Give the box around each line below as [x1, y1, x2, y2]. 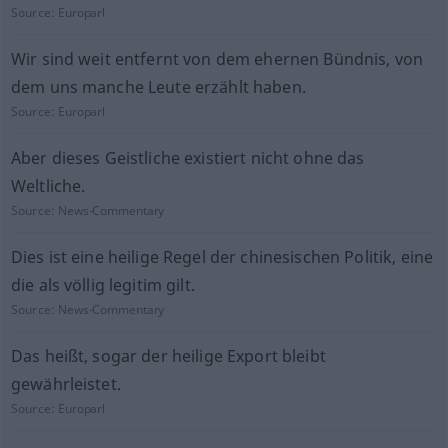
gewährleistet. [10, 373, 121, 395]
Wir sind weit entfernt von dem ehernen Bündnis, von [10, 48, 424, 70]
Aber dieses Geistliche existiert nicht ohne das [10, 147, 365, 169]
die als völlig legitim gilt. [10, 274, 195, 296]
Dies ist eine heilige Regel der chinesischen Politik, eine [10, 246, 434, 268]
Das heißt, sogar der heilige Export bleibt [10, 345, 326, 367]
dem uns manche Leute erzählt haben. [10, 76, 306, 98]
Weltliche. [10, 175, 86, 197]
